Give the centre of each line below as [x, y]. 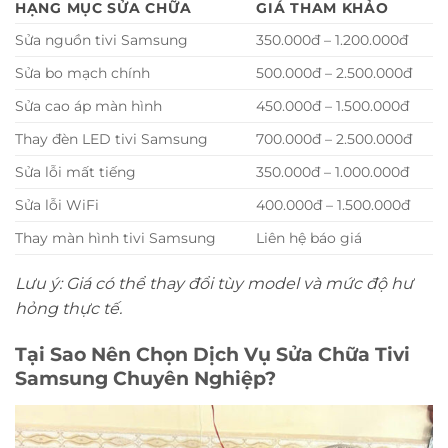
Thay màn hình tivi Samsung [115, 238]
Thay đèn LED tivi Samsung [111, 139]
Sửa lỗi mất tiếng [75, 172]
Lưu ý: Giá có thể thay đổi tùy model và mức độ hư [214, 284]
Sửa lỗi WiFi [57, 205]
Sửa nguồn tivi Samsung [101, 40]
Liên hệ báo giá [309, 238]
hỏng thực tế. [68, 309]
